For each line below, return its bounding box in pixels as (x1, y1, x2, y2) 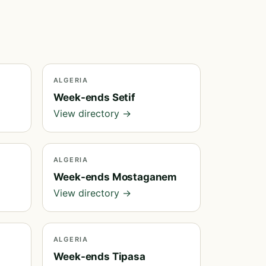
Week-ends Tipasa (53, 251, 145, 262)
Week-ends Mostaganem (53, 171, 178, 183)
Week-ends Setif (53, 91, 135, 103)
